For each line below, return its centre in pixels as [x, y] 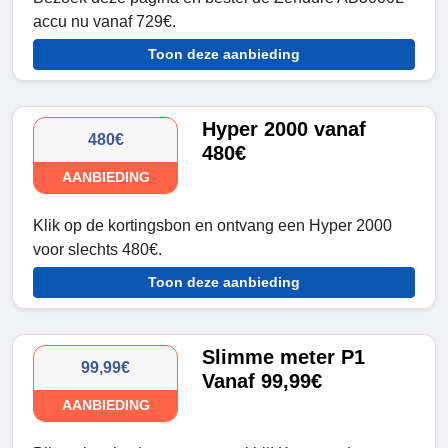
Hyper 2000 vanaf [284, 129]
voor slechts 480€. [97, 250]
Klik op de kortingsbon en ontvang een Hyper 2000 [212, 226]
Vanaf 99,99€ [262, 381]
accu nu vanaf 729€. [104, 22]
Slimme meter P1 [284, 357]
